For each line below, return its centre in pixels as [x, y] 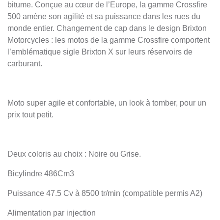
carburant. [25, 64]
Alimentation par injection [52, 213]
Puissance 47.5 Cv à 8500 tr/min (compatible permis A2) [105, 193]
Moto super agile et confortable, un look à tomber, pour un [107, 103]
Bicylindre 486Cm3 [41, 174]
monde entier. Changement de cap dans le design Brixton [107, 28]
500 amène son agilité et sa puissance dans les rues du [104, 17]
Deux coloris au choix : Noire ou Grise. [74, 154]
